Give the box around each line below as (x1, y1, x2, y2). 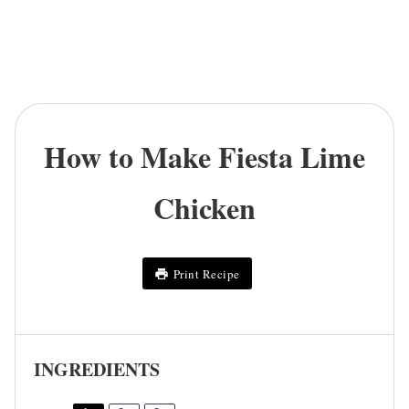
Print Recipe (173, 265, 240, 282)
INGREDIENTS (34, 355, 160, 383)
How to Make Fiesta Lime (44, 135, 365, 179)
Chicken (153, 186, 256, 230)
